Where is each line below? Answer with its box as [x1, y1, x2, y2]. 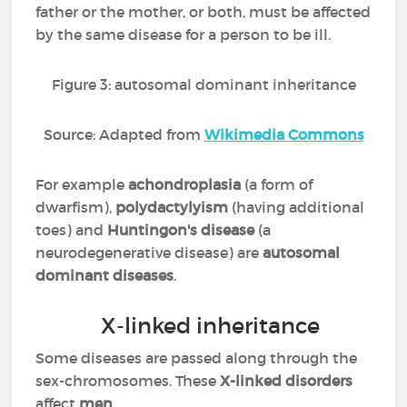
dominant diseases [35, 266, 174, 284]
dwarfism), [35, 198, 116, 216]
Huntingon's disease [107, 221, 255, 239]
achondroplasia [128, 175, 242, 194]
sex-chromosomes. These [35, 372, 221, 390]
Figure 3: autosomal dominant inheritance [51, 75, 356, 94]
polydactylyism [115, 198, 229, 216]
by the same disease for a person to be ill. [35, 25, 335, 44]
